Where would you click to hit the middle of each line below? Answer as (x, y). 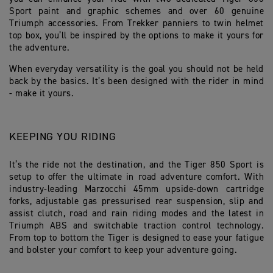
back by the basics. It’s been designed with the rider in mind (136, 82)
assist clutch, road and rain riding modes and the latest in (136, 214)
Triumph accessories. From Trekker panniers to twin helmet (136, 24)
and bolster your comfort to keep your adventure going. (123, 250)
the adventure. (39, 48)
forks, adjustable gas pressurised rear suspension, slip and (136, 202)
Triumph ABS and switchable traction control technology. (136, 226)
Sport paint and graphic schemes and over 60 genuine (136, 12)
